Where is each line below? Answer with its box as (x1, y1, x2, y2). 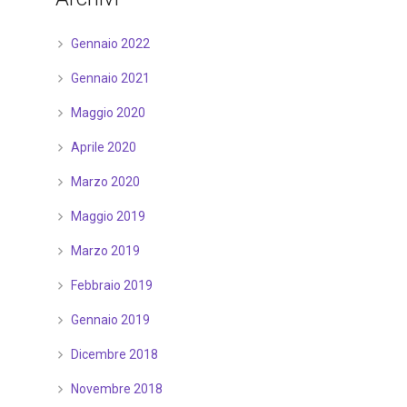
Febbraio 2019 (70, 278, 153, 293)
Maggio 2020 (70, 105, 145, 120)
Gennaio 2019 (70, 313, 150, 327)
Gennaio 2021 (70, 71, 150, 85)
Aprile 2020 (70, 140, 136, 154)
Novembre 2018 (70, 382, 163, 396)
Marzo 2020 (70, 174, 140, 189)
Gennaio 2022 (70, 36, 150, 51)
